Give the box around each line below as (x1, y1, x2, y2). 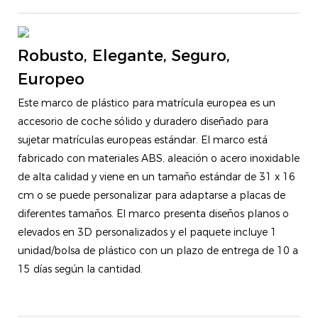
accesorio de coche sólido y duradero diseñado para (18, 114, 268, 128)
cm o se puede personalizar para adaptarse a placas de (18, 188, 285, 202)
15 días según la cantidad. (18, 262, 143, 275)
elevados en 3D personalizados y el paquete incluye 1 (18, 225, 277, 238)
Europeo (18, 69, 84, 89)
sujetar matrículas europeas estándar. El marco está (18, 133, 268, 146)
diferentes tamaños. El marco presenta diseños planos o (18, 207, 289, 220)
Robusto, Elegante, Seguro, (18, 45, 230, 65)
